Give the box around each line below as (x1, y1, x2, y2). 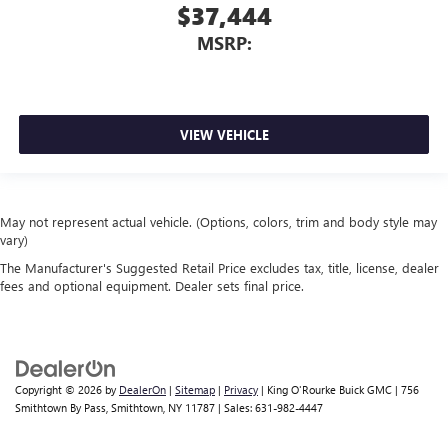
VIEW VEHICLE (179, 126, 269, 144)
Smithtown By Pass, (15, 399, 108, 415)
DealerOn (119, 381, 166, 397)
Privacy (224, 381, 258, 397)
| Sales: (215, 399, 255, 415)
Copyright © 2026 (15, 381, 105, 397)
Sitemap (175, 381, 215, 397)
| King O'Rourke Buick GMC (258, 381, 392, 397)
